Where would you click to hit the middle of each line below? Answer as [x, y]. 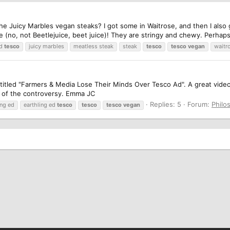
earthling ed [40, 104]
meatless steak [93, 46]
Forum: [199, 104]
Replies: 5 [166, 104]
